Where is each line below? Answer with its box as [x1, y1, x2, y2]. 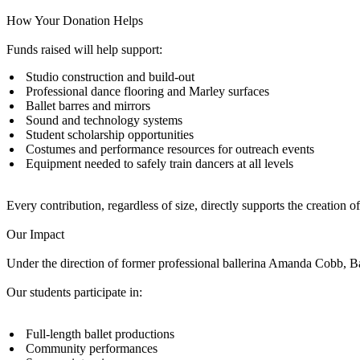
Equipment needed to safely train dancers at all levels [22, 157, 297, 171]
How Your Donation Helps [6, 14, 143, 28]
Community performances [22, 342, 161, 356]
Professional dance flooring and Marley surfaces [22, 84, 272, 99]
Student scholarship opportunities [22, 128, 197, 142]
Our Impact [6, 227, 64, 242]
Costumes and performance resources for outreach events [22, 142, 317, 157]
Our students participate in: [6, 285, 142, 300]
